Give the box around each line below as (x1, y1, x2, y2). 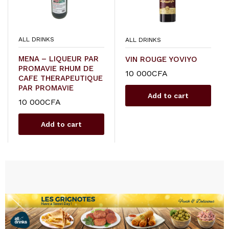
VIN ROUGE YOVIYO (125, 55, 197, 64)
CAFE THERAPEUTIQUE (18, 74, 103, 83)
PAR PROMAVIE (18, 83, 74, 93)
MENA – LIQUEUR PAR (18, 54, 99, 64)
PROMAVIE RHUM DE (18, 64, 94, 74)
